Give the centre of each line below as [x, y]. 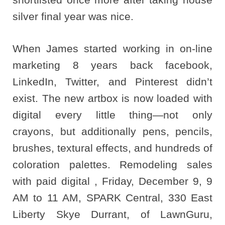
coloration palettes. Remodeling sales [113, 164]
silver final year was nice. [73, 16]
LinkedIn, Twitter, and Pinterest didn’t [113, 81]
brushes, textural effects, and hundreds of [113, 148]
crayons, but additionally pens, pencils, [113, 131]
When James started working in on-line [113, 48]
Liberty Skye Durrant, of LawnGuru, [113, 214]
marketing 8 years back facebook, [113, 65]
